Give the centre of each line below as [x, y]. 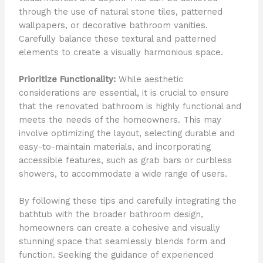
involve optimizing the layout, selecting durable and [127, 134]
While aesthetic [149, 80]
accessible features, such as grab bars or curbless [125, 161]
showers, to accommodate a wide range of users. [123, 174]
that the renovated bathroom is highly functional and [130, 107]
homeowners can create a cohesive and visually [119, 228]
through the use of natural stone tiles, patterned [120, 11]
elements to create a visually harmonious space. [121, 52]
